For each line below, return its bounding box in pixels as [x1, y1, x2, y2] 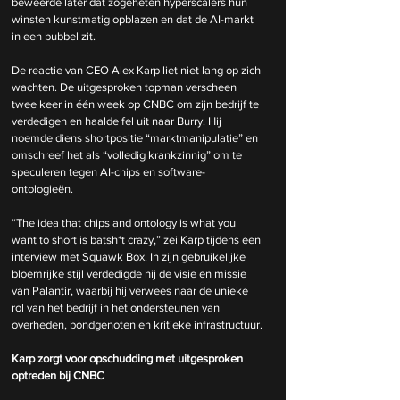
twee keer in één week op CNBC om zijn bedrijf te [12, 97, 262, 112]
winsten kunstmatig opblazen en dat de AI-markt [12, 12, 256, 27]
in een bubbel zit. [12, 29, 96, 44]
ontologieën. [12, 182, 73, 196]
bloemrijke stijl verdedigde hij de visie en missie [12, 267, 249, 281]
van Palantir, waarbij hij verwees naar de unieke [12, 284, 251, 298]
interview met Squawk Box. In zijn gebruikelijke [12, 250, 248, 264]
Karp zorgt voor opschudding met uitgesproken [12, 352, 246, 366]
